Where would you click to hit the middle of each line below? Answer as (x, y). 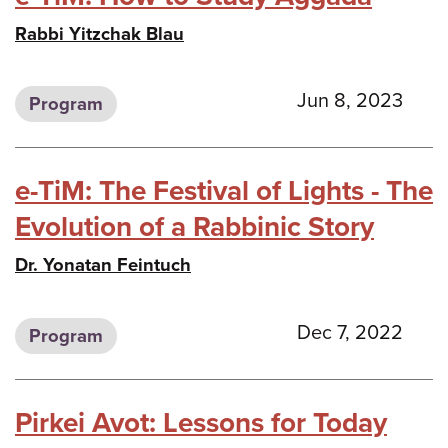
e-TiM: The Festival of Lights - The (224, 191)
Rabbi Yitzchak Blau (99, 33)
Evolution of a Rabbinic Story (194, 227)
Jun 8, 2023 (350, 101)
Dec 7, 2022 (350, 332)
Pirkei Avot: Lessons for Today (201, 423)
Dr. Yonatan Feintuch (103, 265)
